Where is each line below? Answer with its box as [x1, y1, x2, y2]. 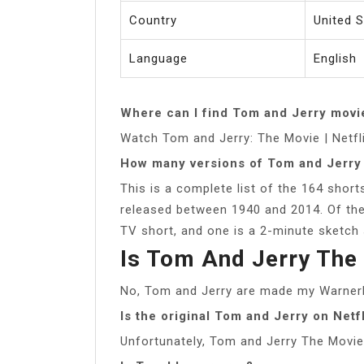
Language [129, 50, 188, 66]
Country [129, 12, 177, 28]
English [314, 50, 357, 66]
